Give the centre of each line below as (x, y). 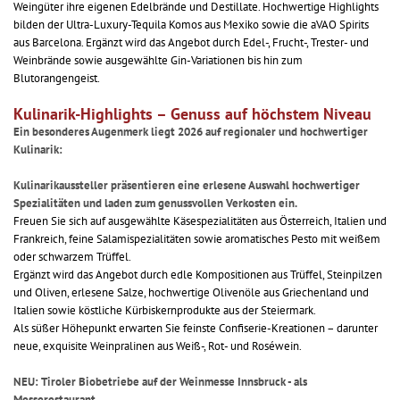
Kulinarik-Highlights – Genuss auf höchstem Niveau (192, 114)
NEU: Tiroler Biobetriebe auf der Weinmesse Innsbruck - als (160, 382)
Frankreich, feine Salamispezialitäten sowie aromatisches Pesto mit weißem (197, 239)
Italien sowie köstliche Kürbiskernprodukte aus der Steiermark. (165, 311)
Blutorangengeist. (57, 79)
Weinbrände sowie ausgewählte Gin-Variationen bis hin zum (158, 61)
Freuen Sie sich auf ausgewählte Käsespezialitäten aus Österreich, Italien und (200, 221)
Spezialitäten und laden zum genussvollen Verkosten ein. (155, 204)
